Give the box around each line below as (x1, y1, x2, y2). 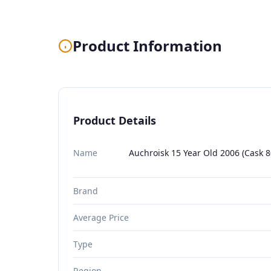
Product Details (73, 113, 156, 128)
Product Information (73, 35, 222, 56)
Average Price (73, 211, 129, 223)
